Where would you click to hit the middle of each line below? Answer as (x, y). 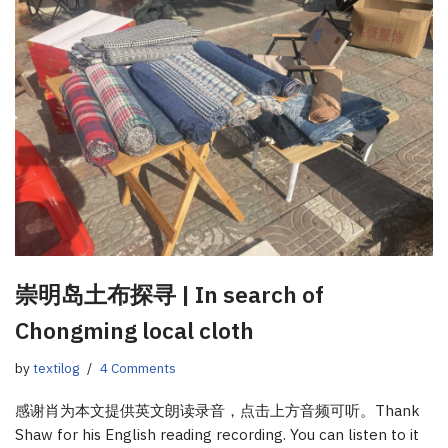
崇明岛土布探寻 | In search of (169, 294)
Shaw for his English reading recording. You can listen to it (217, 435)
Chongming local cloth (134, 330)
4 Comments (138, 368)
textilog (56, 368)
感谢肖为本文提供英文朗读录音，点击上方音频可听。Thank (217, 411)
